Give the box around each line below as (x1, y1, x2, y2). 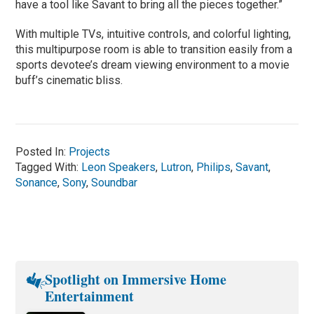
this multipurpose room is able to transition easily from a (15, 42, 293, 56)
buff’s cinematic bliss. (15, 73, 123, 87)
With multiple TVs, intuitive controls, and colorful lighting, (15, 27, 292, 41)
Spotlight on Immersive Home (45, 268, 226, 289)
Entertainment (45, 285, 134, 306)
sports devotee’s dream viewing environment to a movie (15, 57, 290, 71)
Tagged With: (15, 160, 82, 174)
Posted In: (15, 144, 69, 158)
